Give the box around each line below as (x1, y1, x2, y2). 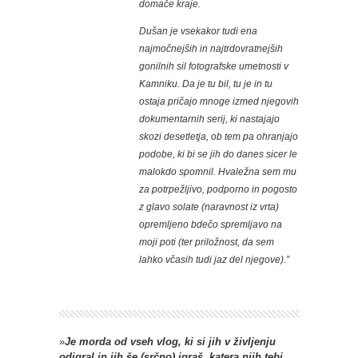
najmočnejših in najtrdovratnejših (139, 43, 283, 55)
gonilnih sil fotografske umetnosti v (139, 61, 288, 73)
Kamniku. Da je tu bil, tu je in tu (139, 78, 272, 90)
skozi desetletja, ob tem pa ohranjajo (139, 131, 298, 143)
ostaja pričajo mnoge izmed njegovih (139, 96, 299, 108)
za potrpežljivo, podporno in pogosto (139, 184, 297, 196)
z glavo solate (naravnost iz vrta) (139, 201, 279, 213)
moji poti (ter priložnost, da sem (139, 237, 274, 249)
